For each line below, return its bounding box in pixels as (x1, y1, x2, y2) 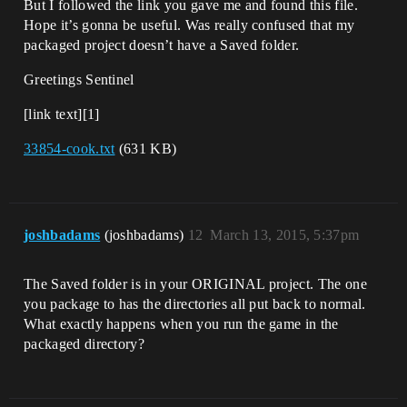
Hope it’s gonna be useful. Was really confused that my (24, 17, 355, 34)
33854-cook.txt (24, 141, 115, 157)
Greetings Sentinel (24, 72, 134, 88)
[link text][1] (24, 106, 100, 123)
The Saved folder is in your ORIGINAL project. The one (24, 276, 367, 293)
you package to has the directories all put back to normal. (24, 296, 366, 313)
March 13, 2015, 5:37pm (210, 227, 360, 243)
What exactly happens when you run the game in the (24, 316, 339, 333)
